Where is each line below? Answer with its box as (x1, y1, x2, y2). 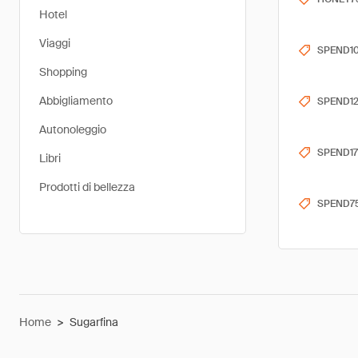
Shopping (39, 65, 87, 79)
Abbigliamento (39, 93, 113, 108)
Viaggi (39, 36, 70, 50)
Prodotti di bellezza (39, 180, 135, 194)
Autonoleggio (39, 122, 106, 137)
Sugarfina (70, 315, 118, 329)
